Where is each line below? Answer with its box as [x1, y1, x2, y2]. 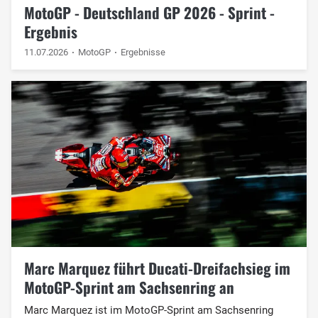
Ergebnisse [121, 46, 166, 57]
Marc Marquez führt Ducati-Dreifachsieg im [23, 256, 290, 279]
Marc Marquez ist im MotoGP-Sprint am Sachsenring [23, 303, 273, 317]
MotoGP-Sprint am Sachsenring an [23, 275, 234, 298]
